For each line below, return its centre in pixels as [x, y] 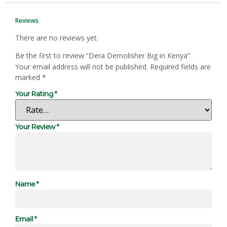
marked [29, 78]
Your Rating [35, 94]
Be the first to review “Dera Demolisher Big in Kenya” [103, 56]
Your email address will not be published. [82, 67]
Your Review [36, 126]
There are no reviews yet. [57, 37]
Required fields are [180, 67]
